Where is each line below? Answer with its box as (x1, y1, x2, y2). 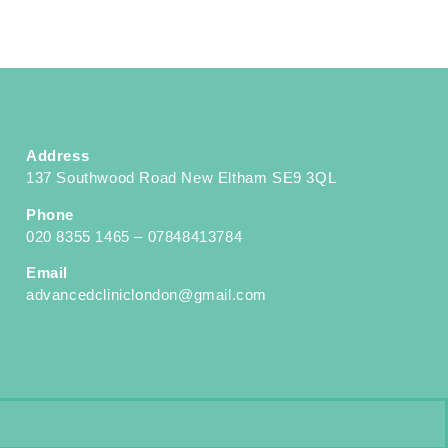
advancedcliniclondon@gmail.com (26, 285, 267, 303)
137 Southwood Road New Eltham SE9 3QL (26, 169, 337, 187)
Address (26, 147, 90, 165)
